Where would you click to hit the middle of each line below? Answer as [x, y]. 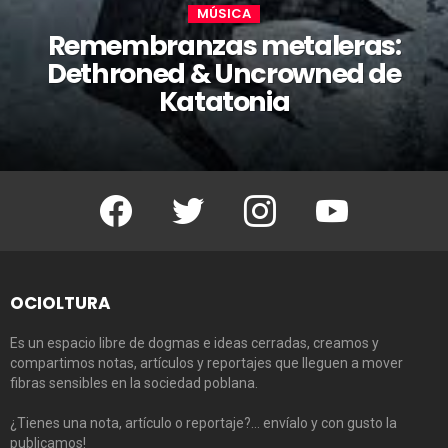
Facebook [150, 197]
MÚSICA [224, 14]
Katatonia [224, 102]
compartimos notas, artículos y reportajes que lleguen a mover [206, 363]
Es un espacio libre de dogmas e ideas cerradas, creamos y [194, 343]
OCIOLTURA [60, 303]
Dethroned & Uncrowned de [224, 74]
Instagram [294, 197]
